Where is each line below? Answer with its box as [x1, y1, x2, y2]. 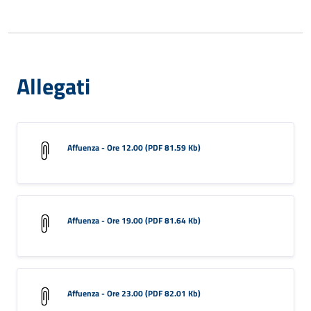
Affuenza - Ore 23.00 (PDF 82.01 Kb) [67, 286, 201, 300]
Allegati [17, 69, 90, 103]
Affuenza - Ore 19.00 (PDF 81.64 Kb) [67, 213, 201, 227]
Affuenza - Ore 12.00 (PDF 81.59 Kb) [67, 140, 201, 154]
